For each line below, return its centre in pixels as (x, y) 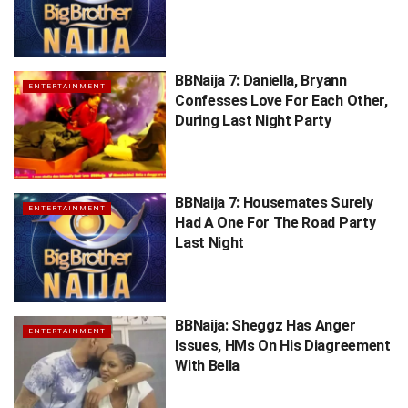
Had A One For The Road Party (275, 223)
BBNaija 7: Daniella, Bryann (261, 80)
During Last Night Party (253, 120)
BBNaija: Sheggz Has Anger (265, 325)
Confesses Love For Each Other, (281, 100)
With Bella (207, 365)
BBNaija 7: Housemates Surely (274, 203)
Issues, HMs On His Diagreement (283, 345)
